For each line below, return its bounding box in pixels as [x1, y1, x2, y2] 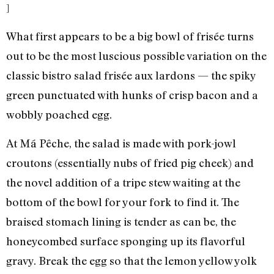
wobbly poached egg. [6, 108, 112, 122]
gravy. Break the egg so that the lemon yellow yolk [6, 253, 257, 267]
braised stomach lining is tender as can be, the [6, 214, 236, 228]
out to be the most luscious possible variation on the [6, 49, 267, 63]
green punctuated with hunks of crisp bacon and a [6, 88, 258, 102]
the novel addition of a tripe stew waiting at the [6, 175, 240, 189]
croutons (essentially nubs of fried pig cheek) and [6, 155, 254, 169]
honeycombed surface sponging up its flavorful [6, 234, 245, 248]
